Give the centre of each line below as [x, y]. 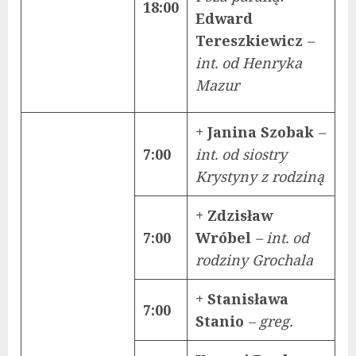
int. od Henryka [249, 62]
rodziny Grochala [254, 259]
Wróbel [225, 237]
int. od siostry [241, 154]
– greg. [270, 321]
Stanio [222, 321]
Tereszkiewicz [251, 40]
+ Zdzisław [234, 215]
